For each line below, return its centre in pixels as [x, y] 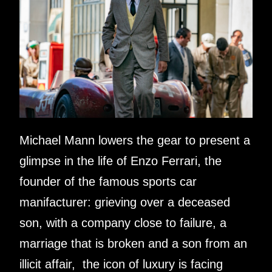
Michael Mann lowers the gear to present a [135, 140]
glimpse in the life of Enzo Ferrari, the [121, 161]
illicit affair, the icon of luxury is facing [121, 264]
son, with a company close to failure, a [123, 223]
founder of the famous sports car [108, 181]
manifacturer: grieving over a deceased [125, 202]
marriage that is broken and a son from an [133, 243]
